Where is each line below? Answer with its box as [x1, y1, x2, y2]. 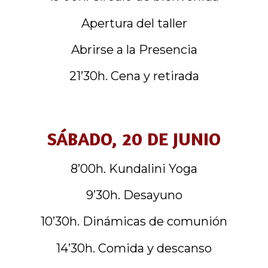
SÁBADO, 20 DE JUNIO [47, 127, 221, 150]
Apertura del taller [81, 16, 187, 31]
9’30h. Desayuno [86, 188, 182, 203]
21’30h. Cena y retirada [69, 69, 199, 84]
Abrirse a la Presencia [71, 42, 197, 57]
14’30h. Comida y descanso [56, 240, 212, 255]
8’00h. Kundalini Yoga [71, 161, 197, 176]
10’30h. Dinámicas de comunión [41, 214, 227, 229]
